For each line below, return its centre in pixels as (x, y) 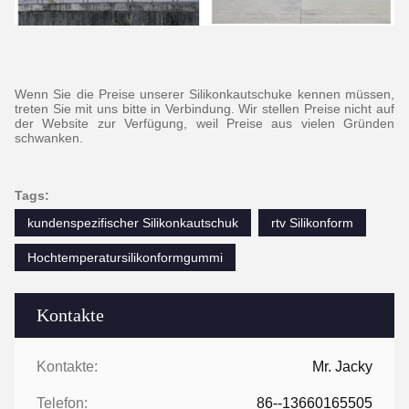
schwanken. (49, 137)
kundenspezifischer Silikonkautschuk (133, 222)
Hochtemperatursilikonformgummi (125, 257)
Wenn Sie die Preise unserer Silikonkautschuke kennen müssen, (204, 94)
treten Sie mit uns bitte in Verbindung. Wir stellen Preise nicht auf (204, 108)
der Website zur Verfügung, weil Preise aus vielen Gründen (204, 123)
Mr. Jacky (342, 366)
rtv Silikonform (312, 222)
